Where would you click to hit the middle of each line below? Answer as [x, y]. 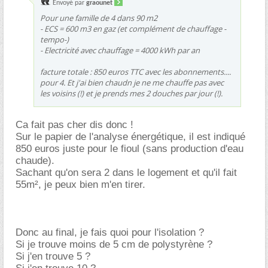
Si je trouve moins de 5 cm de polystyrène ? [114, 244]
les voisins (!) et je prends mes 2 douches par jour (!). [131, 93]
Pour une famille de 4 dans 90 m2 [99, 18]
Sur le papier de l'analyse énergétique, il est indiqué [130, 136]
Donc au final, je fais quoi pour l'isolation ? [110, 232]
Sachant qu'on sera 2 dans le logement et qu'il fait [126, 172]
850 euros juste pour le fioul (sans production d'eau [130, 148]
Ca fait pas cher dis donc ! [74, 124]
